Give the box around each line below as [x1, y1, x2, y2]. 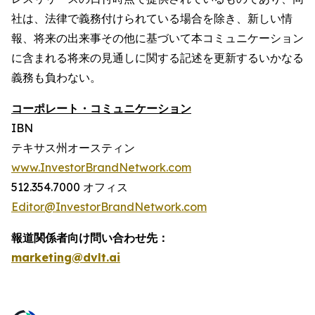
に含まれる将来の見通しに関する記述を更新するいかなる [11, 51, 304, 65]
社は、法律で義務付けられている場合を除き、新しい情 [11, 11, 292, 26]
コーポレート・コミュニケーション [11, 101, 191, 116]
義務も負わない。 [11, 70, 101, 85]
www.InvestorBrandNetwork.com [11, 160, 191, 175]
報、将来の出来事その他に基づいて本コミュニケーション [11, 31, 304, 46]
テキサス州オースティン [11, 141, 135, 155]
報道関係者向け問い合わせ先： [11, 231, 169, 245]
